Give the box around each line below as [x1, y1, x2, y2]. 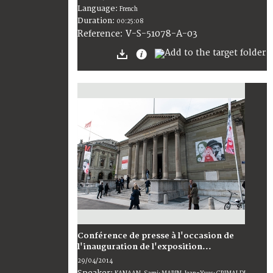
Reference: [77, 29, 126, 40]
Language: [77, 4, 119, 14]
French [119, 5, 138, 13]
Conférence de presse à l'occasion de [77, 231, 234, 241]
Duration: [77, 16, 116, 26]
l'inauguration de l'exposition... [77, 242, 211, 252]
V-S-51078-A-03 [126, 28, 197, 40]
